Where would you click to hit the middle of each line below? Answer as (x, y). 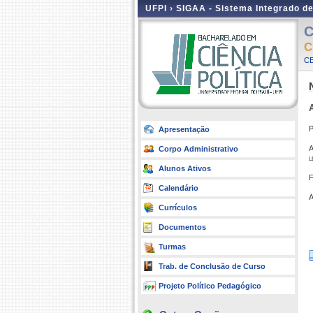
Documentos (182, 227)
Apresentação (184, 129)
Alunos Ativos (185, 168)
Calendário (179, 188)
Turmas (172, 247)
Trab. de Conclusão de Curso (212, 266)
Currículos (178, 208)
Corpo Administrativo (198, 149)
